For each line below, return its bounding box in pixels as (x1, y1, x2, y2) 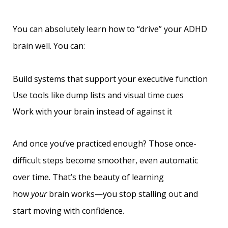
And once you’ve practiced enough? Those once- (13, 138, 196, 149)
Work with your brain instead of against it (13, 106, 172, 117)
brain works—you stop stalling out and (49, 188, 198, 199)
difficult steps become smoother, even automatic (13, 155, 198, 166)
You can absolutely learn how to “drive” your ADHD (13, 23, 207, 35)
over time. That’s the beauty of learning (13, 172, 164, 183)
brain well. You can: (13, 40, 85, 51)
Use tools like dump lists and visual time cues (13, 90, 184, 101)
